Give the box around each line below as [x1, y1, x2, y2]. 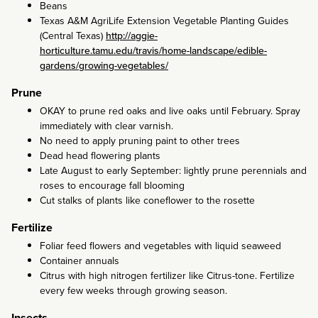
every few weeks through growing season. [40, 283, 227, 298]
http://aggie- [106, 28, 158, 43]
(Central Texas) [40, 28, 106, 43]
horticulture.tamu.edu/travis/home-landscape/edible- [40, 43, 267, 58]
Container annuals [40, 253, 119, 268]
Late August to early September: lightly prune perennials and [40, 163, 307, 178]
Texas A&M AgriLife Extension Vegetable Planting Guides [40, 13, 289, 28]
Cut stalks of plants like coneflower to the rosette [40, 192, 255, 208]
